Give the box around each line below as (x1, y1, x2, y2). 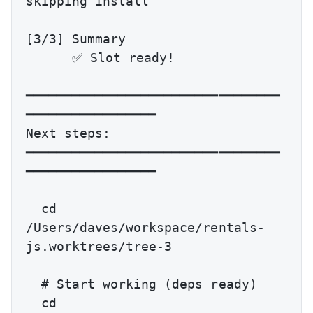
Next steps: (26, 126, 111, 141)
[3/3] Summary (26, 31, 126, 47)
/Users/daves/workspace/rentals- (26, 220, 265, 235)
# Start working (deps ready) (26, 277, 42, 292)
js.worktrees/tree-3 (26, 239, 173, 254)
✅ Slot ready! (26, 50, 73, 66)
